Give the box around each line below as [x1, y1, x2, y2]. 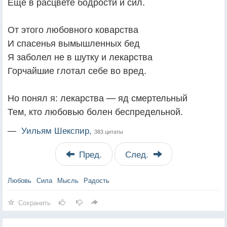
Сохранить [18, 197, 51, 207]
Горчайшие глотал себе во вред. [8, 63, 146, 77]
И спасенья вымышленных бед [8, 35, 140, 49]
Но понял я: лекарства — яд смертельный [8, 90, 187, 104]
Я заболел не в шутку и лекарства [8, 49, 153, 63]
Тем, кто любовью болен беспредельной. [8, 104, 183, 118]
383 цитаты [94, 127, 123, 135]
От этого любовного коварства [8, 22, 138, 35]
